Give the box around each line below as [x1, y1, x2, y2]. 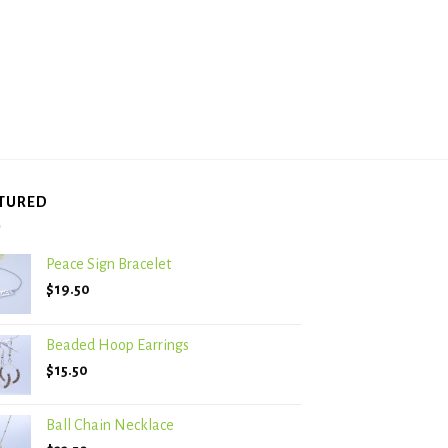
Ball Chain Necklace [46, 417, 174, 434]
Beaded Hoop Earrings [46, 337, 189, 354]
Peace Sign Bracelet [46, 256, 171, 273]
